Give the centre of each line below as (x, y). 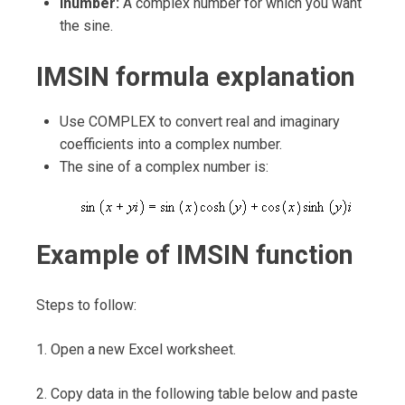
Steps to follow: (86, 305)
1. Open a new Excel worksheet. (136, 349)
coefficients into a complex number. (170, 144)
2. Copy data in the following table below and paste (197, 393)
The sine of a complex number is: (164, 166)
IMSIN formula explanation (196, 76)
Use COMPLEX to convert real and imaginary (199, 121)
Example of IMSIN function (195, 254)
